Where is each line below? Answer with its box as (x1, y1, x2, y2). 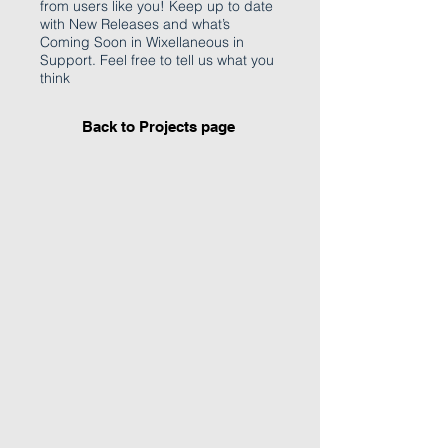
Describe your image (27, 229, 142, 244)
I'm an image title (31, 210, 140, 228)
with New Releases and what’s (40, 15, 230, 33)
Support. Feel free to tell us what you (40, 51, 274, 69)
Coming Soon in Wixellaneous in (40, 33, 244, 51)
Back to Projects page (82, 118, 235, 135)
